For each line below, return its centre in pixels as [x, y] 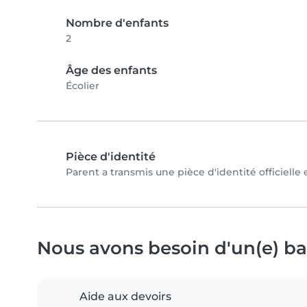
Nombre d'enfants [117, 23]
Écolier [83, 85]
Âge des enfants [111, 70]
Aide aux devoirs [125, 296]
